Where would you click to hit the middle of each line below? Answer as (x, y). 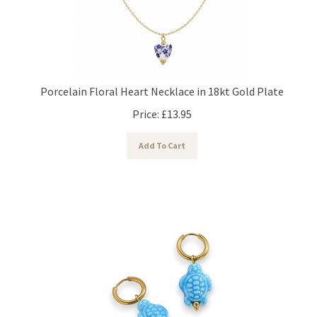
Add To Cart (162, 139)
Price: (146, 107)
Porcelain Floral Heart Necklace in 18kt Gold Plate (162, 85)
